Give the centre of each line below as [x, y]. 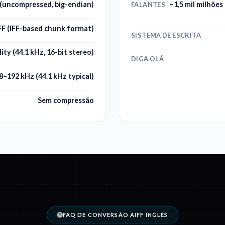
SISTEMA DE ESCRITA [166, 35]
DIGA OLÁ [148, 59]
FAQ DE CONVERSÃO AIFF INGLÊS [115, 214]
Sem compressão [66, 100]
